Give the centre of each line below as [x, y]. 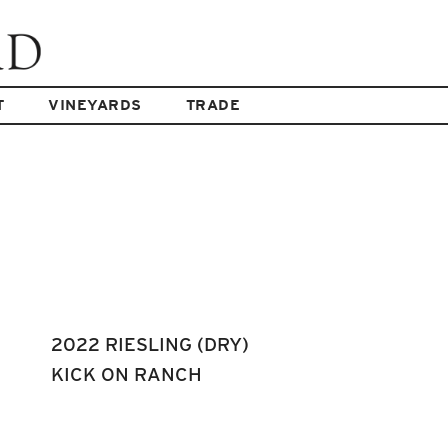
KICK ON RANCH [126, 374]
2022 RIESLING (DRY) [150, 344]
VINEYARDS [95, 104]
